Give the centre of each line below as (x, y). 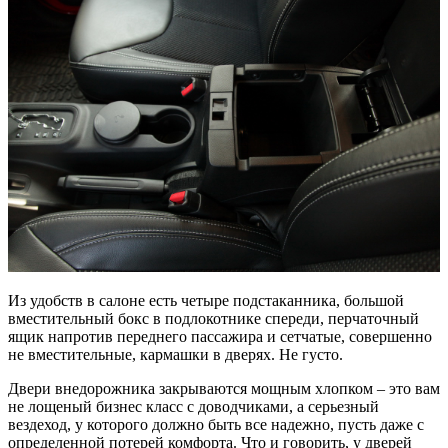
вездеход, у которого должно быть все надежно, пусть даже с (216, 424)
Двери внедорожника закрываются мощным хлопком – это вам (224, 388)
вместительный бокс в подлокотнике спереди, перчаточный (213, 318)
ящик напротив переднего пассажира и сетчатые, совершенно (220, 336)
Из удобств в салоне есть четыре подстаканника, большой (206, 300)
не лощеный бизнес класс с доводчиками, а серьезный (193, 406)
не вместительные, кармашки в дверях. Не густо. (175, 354)
